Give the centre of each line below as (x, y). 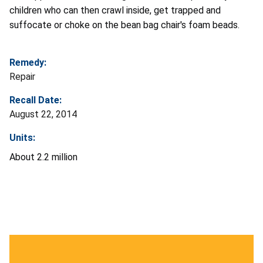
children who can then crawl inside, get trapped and (115, 11)
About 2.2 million (43, 157)
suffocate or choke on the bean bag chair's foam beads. (124, 25)
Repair (22, 77)
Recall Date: (36, 100)
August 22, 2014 (43, 114)
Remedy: (28, 63)
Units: (22, 138)
